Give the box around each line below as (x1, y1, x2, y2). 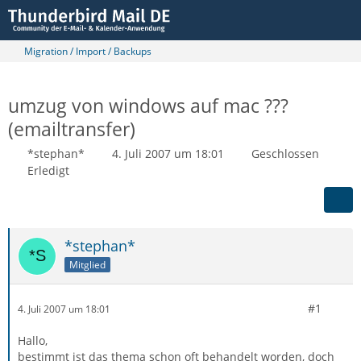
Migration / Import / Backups (24, 44, 151, 58)
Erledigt (27, 163, 69, 178)
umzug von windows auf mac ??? (8, 93, 288, 118)
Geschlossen (251, 146, 319, 161)
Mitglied (69, 257, 106, 272)
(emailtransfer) (8, 116, 135, 142)
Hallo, (18, 333, 48, 348)
